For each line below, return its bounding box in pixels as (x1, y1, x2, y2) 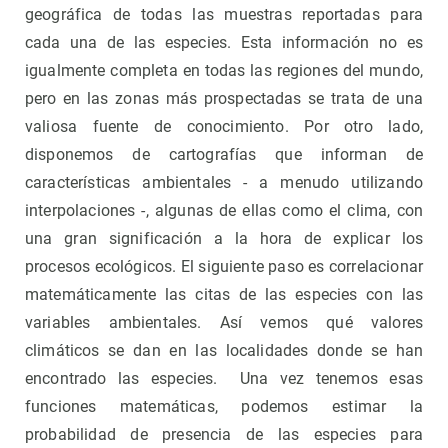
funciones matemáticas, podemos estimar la (25, 396, 423, 416)
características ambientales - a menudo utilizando (25, 172, 423, 192)
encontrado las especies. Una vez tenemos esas (25, 368, 423, 388)
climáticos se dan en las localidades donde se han (25, 340, 423, 360)
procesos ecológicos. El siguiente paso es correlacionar (25, 256, 423, 276)
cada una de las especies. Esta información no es (25, 32, 423, 52)
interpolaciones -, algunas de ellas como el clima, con (25, 200, 423, 220)
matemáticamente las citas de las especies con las (25, 284, 423, 304)
